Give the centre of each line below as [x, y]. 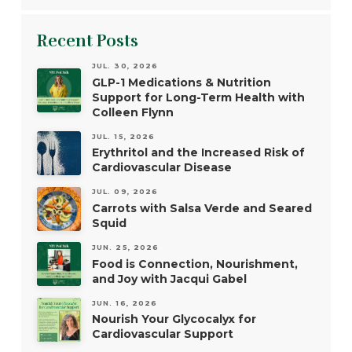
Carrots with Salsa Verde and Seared [202, 209]
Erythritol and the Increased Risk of [198, 153]
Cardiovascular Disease [161, 168]
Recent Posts [87, 41]
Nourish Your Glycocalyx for [174, 319]
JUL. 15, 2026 [123, 136]
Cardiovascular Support [162, 334]
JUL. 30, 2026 [125, 66]
